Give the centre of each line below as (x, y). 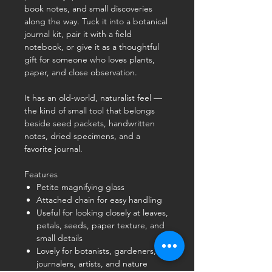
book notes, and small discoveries (88, 8)
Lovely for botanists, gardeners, (96, 251)
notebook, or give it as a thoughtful (92, 47)
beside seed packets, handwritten (90, 123)
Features (41, 174)
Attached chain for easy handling (99, 200)
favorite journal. (53, 149)
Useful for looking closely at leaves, (102, 212)
